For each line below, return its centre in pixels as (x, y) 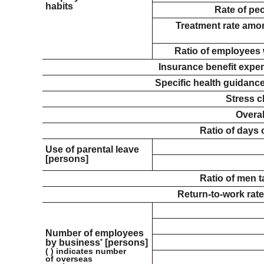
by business (73, 242)
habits (59, 6)
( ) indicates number (86, 251)
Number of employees (95, 233)
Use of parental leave (92, 149)
